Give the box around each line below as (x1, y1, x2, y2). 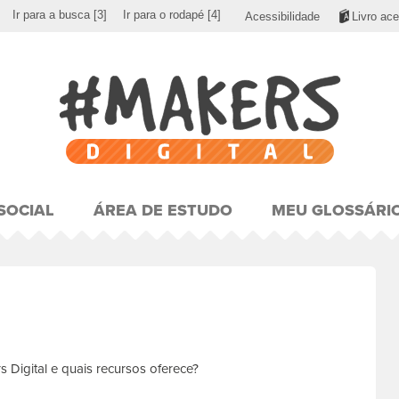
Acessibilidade (245, 9, 320, 24)
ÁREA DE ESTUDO (93, 199, 232, 222)
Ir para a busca (12, 7, 90, 22)
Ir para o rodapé (123, 7, 204, 22)
